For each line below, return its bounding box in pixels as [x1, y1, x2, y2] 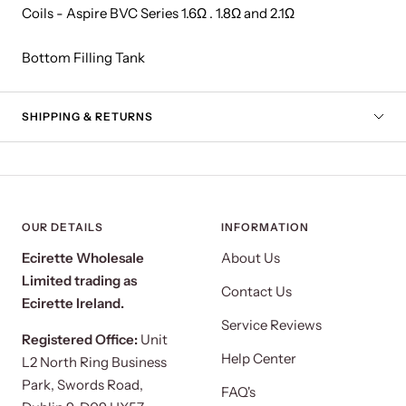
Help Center [221, 350, 296, 368]
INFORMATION [221, 220, 309, 235]
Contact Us [221, 283, 292, 301]
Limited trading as [22, 272, 137, 290]
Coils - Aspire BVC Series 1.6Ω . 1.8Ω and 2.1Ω [22, 5, 295, 23]
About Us [221, 249, 280, 267]
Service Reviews [221, 316, 322, 334]
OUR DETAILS [22, 220, 103, 235]
